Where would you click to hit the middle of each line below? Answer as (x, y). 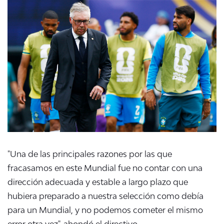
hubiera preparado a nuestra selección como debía (105, 196)
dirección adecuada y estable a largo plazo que (98, 182)
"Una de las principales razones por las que (90, 154)
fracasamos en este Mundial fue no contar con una (105, 168)
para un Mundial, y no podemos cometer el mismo (105, 210)
